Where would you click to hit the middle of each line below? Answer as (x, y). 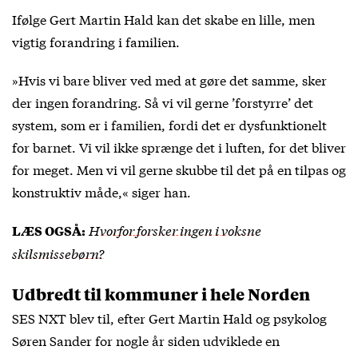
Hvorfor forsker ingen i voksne (175, 229)
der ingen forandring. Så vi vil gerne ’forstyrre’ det (163, 101)
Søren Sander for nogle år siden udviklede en (146, 340)
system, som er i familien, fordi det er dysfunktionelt (169, 124)
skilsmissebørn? (58, 253)
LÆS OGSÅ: (49, 230)
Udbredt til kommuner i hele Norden (161, 293)
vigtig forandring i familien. (96, 41)
